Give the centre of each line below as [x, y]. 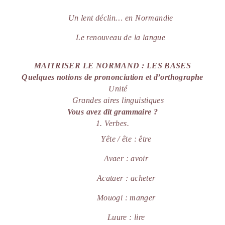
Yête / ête [118, 139]
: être [143, 139]
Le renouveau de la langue [121, 37]
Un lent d [84, 18]
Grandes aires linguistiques [118, 100]
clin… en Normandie [138, 18]
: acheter [139, 178]
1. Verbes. [113, 124]
